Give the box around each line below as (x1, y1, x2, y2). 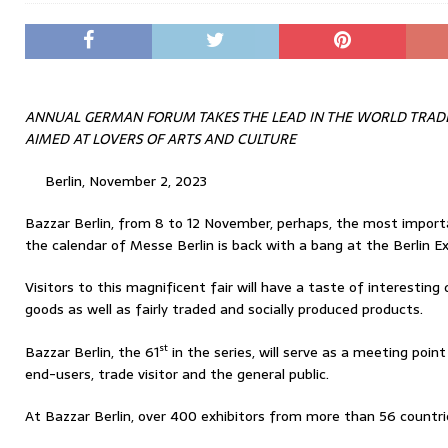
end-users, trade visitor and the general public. (25, 362, 329, 385)
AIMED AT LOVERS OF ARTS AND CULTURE (25, 128, 296, 150)
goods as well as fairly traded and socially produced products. (25, 298, 423, 320)
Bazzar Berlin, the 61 (25, 340, 159, 363)
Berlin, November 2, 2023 (45, 170, 207, 192)
